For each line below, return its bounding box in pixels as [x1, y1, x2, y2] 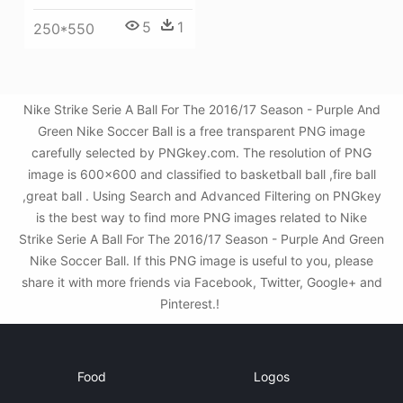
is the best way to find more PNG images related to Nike [36, 210, 367, 226]
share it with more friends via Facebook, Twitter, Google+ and [21, 274, 382, 291]
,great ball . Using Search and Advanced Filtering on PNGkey [22, 188, 381, 204]
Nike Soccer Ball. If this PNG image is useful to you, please [30, 253, 373, 269]
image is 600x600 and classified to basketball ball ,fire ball [27, 166, 376, 183]
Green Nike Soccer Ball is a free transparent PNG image [38, 123, 365, 139]
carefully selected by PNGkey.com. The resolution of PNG [31, 145, 372, 161]
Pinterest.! [160, 296, 223, 312]
